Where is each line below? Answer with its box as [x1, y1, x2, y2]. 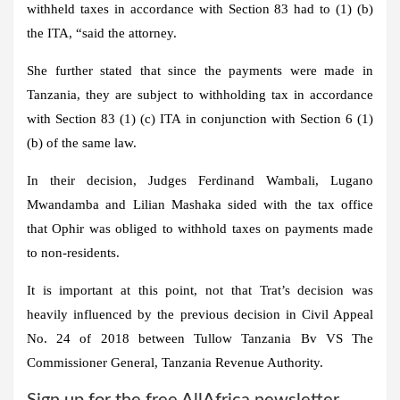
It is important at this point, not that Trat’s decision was [27, 282, 373, 297]
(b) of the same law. [27, 135, 137, 150]
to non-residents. [27, 245, 120, 260]
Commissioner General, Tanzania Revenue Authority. [27, 354, 323, 370]
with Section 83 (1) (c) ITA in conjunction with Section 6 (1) [27, 111, 373, 126]
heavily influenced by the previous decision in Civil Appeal [27, 306, 373, 321]
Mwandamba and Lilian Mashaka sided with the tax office [27, 196, 373, 212]
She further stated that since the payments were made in [27, 62, 373, 78]
